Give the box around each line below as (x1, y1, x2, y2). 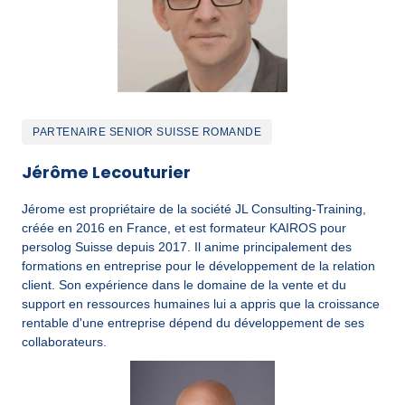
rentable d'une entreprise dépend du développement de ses (22, 316, 364, 331)
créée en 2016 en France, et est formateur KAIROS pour (22, 221, 346, 236)
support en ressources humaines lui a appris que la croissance (22, 297, 380, 312)
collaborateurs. (22, 334, 107, 350)
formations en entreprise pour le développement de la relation (22, 259, 375, 274)
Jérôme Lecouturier (22, 161, 191, 184)
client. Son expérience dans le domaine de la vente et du (22, 278, 346, 293)
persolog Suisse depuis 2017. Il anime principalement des (22, 240, 352, 255)
